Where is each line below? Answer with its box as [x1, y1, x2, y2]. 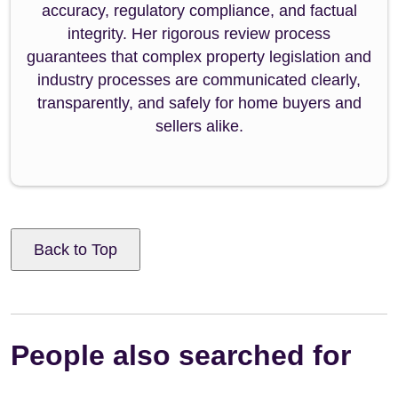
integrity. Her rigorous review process [68, 24, 330, 43]
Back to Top [34, 240, 117, 259]
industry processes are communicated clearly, [37, 70, 361, 89]
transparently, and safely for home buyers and [36, 93, 362, 112]
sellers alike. [155, 116, 243, 135]
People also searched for [11, 338, 351, 371]
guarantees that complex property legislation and [27, 47, 371, 66]
